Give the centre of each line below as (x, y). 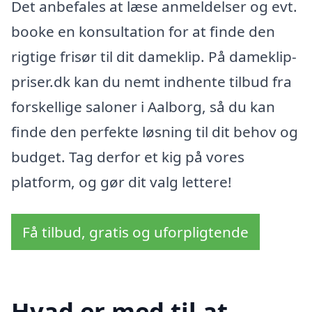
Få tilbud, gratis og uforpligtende (135, 232)
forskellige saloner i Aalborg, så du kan (143, 107)
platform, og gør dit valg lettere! (122, 182)
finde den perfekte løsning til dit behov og (155, 132)
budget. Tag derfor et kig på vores (128, 157)
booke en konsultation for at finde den (143, 32)
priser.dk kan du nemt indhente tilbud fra (151, 82)
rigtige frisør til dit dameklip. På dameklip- (154, 57)
